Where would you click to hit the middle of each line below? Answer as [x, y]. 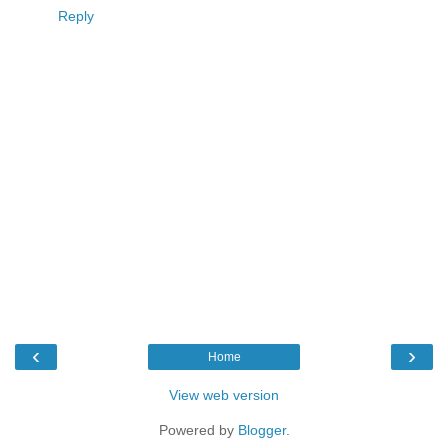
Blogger [261, 430]
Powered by [198, 430]
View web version [224, 395]
